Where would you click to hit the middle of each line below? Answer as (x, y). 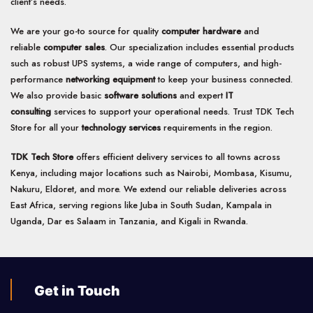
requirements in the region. (217, 127)
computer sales (74, 47)
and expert (201, 95)
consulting (31, 111)
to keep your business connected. (224, 79)
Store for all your (46, 127)
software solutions (140, 95)
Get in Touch (79, 290)
